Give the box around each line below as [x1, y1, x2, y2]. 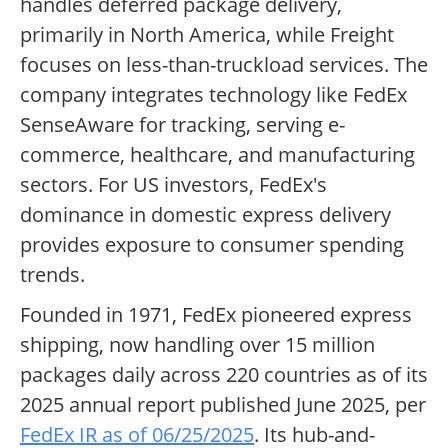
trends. [20, 261, 85, 289]
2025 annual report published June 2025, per [20, 391, 426, 419]
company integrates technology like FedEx [20, 81, 407, 109]
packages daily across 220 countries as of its [20, 361, 428, 389]
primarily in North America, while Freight [20, 21, 394, 49]
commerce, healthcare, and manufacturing [20, 141, 415, 169]
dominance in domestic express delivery [20, 201, 391, 229]
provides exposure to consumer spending [20, 231, 404, 259]
